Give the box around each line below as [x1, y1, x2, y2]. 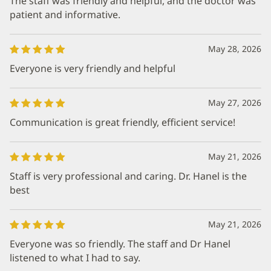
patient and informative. [10, 8, 120, 21]
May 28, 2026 [208, 43, 261, 54]
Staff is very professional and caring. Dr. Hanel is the [10, 169, 247, 183]
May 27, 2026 [208, 97, 261, 108]
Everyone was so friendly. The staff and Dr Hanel [10, 237, 230, 250]
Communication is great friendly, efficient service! [10, 116, 235, 129]
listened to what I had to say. [10, 251, 140, 264]
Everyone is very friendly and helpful [10, 62, 175, 75]
